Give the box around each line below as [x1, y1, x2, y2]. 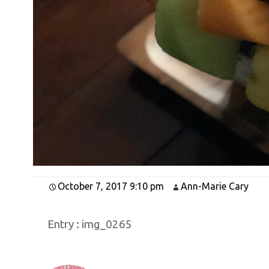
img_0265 [81, 218, 132, 231]
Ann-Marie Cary [180, 181, 249, 192]
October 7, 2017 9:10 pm [57, 181, 164, 192]
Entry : [47, 218, 82, 231]
